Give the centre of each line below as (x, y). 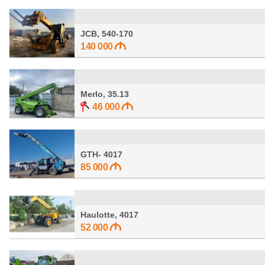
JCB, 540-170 (107, 34)
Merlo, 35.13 (105, 94)
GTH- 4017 (101, 154)
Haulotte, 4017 (109, 215)
